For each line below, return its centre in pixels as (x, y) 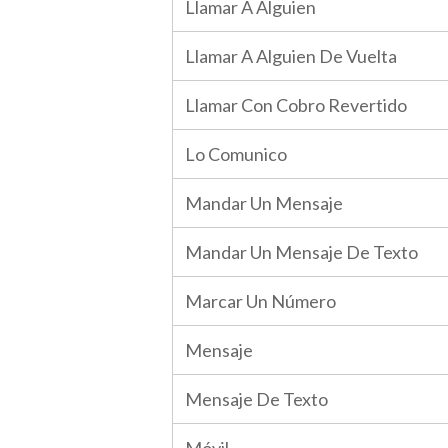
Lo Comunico (236, 154)
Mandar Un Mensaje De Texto (301, 252)
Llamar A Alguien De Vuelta (291, 56)
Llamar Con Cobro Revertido (296, 105)
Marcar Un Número (260, 301)
